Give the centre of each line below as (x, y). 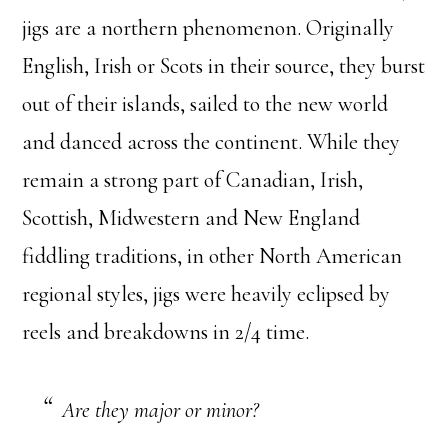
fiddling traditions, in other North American (212, 256)
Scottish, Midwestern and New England (191, 218)
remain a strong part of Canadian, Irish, (193, 180)
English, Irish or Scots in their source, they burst (224, 66)
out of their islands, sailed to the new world (205, 104)
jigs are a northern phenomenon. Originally (208, 28)
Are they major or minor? (160, 410)
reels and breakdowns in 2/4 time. (166, 332)
